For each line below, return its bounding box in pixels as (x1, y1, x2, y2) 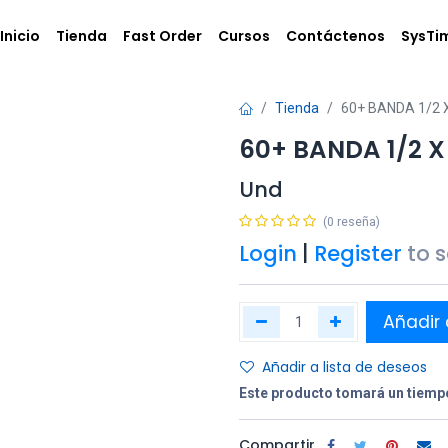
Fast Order (122, 25, 202, 46)
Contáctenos (285, 25, 385, 46)
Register (314, 239, 402, 268)
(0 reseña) (323, 215, 380, 229)
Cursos (217, 25, 270, 46)
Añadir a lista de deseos (262, 357, 427, 377)
